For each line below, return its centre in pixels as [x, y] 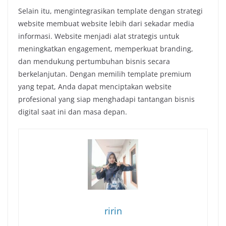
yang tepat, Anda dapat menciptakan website [95, 86]
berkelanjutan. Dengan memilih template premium [105, 74]
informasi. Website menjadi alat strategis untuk [99, 36]
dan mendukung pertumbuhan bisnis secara [94, 61]
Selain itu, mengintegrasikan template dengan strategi [110, 11]
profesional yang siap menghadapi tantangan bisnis [106, 99]
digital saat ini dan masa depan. [73, 111]
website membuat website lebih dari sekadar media [106, 23]
